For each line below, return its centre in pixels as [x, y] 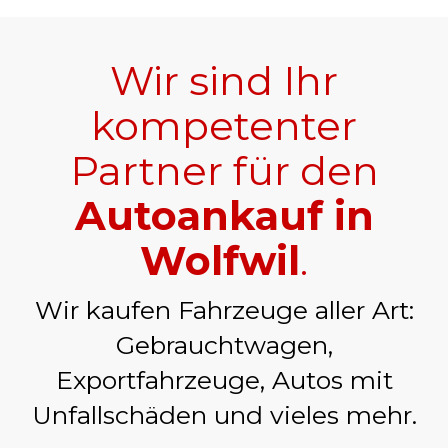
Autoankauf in [224, 215]
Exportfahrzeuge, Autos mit [224, 379]
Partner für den [224, 170]
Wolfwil [220, 260]
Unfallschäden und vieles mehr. [224, 414]
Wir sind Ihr [224, 80]
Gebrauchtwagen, [224, 344]
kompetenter [224, 125]
